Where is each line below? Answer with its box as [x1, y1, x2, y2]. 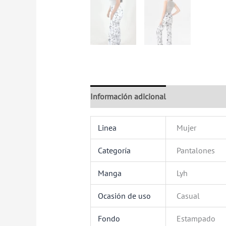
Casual [177, 190, 200, 201]
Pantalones [177, 145, 215, 155]
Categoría [98, 145, 131, 155]
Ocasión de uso [98, 190, 151, 201]
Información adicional [90, 91, 166, 101]
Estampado [177, 213, 216, 223]
